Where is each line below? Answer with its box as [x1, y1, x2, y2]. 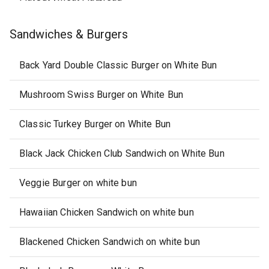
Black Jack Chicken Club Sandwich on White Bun [19, 148, 225, 159]
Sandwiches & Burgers [10, 27, 128, 41]
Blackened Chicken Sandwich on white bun [19, 236, 200, 247]
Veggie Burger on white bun [19, 177, 137, 189]
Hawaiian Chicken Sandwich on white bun [19, 207, 194, 218]
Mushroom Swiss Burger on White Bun [19, 89, 184, 100]
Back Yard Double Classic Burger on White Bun [19, 59, 217, 71]
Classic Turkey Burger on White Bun [19, 118, 171, 130]
